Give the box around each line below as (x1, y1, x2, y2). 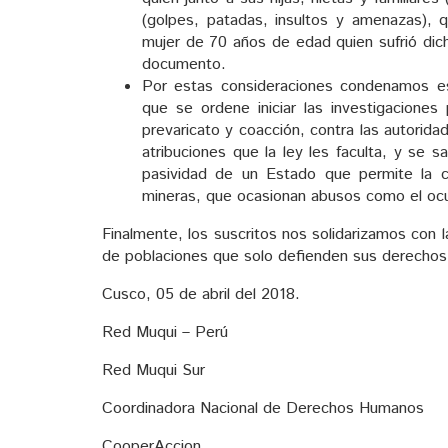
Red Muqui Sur (102, 358, 205, 382)
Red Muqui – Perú (102, 320, 228, 344)
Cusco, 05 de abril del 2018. (102, 282, 300, 306)
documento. (142, 52, 226, 76)
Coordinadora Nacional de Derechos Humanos (102, 396, 424, 420)
